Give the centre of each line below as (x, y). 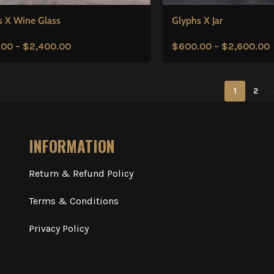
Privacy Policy (58, 228)
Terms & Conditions (73, 201)
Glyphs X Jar (197, 20)
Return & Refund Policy (81, 173)
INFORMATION (72, 146)
